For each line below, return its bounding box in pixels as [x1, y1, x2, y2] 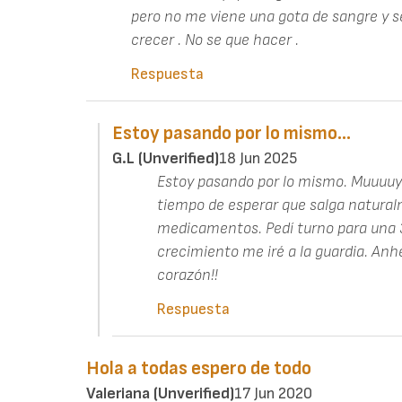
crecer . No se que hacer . [131, 30, 299, 49]
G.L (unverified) [111, 148, 219, 168]
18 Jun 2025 [218, 148, 297, 168]
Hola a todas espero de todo [86, 356, 311, 380]
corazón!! [156, 265, 222, 284]
